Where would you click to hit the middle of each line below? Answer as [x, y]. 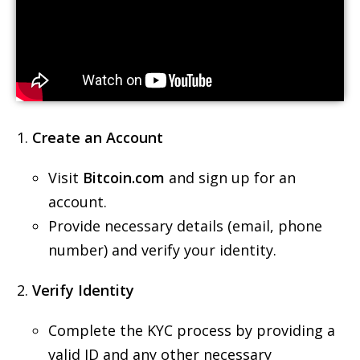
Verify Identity [83, 290]
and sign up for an [230, 178]
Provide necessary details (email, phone [185, 226]
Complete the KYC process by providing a [192, 330]
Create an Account [98, 137]
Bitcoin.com [124, 178]
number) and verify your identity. [162, 250]
